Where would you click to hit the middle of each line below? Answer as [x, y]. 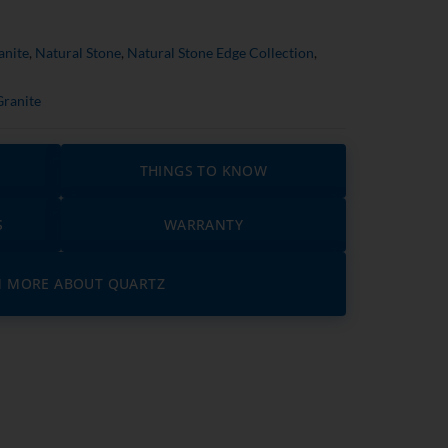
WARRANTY [203, 225]
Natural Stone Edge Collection [220, 53]
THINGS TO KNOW [203, 171]
